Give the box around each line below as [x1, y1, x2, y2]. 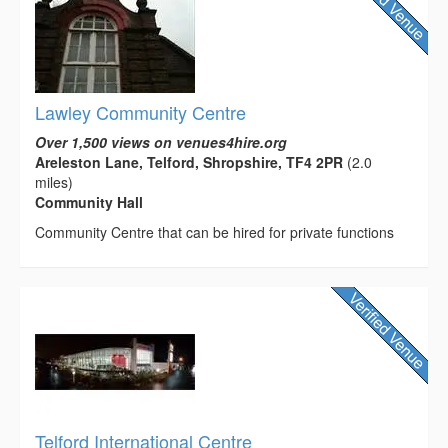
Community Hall [35, 192, 143, 213]
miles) [35, 172, 73, 193]
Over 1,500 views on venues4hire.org [35, 132, 287, 153]
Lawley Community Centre [35, 99, 246, 126]
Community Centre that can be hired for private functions [35, 222, 394, 243]
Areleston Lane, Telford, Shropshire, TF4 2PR [35, 152, 343, 173]
